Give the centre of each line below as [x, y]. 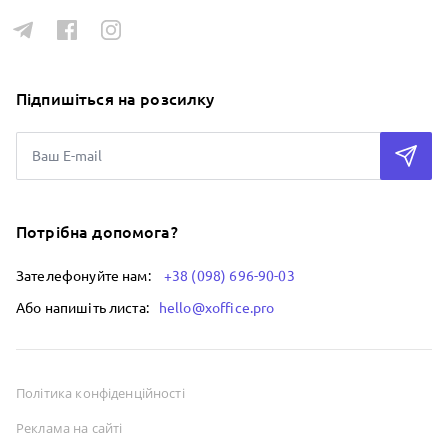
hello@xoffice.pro [216, 308]
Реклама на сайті [69, 428]
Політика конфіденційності [100, 393]
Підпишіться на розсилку [115, 99]
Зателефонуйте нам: [83, 276]
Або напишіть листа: [82, 308]
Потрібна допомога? [97, 232]
